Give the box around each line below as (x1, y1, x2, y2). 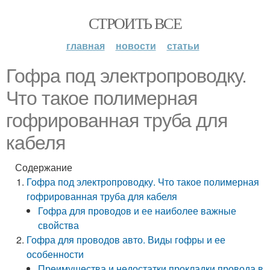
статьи (166, 39, 199, 52)
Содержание (15, 160, 72, 174)
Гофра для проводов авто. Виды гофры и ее (27, 233, 226, 246)
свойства (38, 218, 80, 232)
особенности (27, 247, 84, 261)
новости (115, 39, 156, 52)
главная (66, 39, 105, 52)
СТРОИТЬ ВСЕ (88, 13, 182, 33)
